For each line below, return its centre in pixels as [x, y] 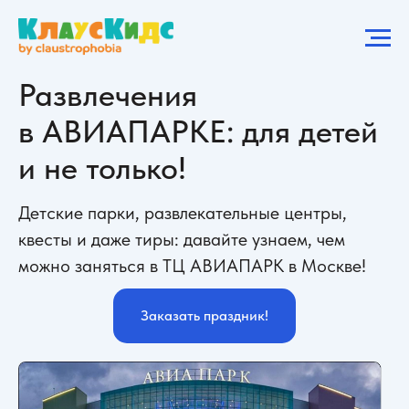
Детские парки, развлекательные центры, [183, 213]
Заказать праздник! [204, 316]
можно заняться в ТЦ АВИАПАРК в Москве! [192, 266]
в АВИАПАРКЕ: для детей [198, 132]
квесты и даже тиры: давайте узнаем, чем [182, 240]
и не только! [102, 168]
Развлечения [108, 95]
